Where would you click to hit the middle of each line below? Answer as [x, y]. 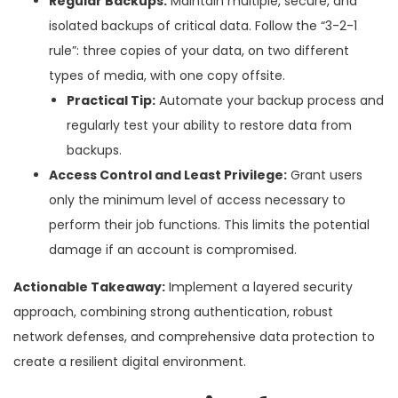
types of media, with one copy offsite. [167, 75]
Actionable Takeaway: [89, 287]
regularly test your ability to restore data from [209, 125]
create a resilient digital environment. [130, 361]
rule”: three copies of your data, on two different [199, 50]
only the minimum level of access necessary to [197, 199]
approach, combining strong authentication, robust [173, 311]
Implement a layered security [259, 287]
